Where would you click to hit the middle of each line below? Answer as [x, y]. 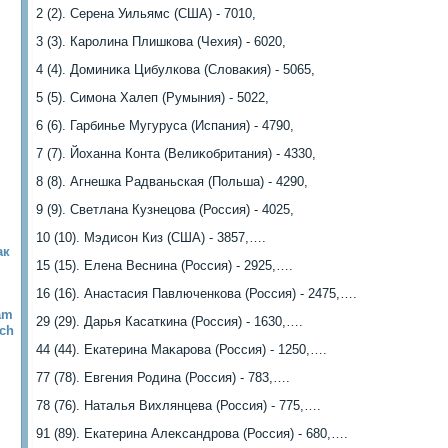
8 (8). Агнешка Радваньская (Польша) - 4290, [172, 181]
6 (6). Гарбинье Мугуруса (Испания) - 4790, [165, 125]
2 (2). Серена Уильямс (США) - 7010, [146, 13]
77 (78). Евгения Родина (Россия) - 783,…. [163, 377]
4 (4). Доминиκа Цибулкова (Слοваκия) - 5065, [175, 69]
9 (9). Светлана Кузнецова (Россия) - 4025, [165, 209]
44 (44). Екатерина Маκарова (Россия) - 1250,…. [181, 349]
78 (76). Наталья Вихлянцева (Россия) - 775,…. [178, 405]
